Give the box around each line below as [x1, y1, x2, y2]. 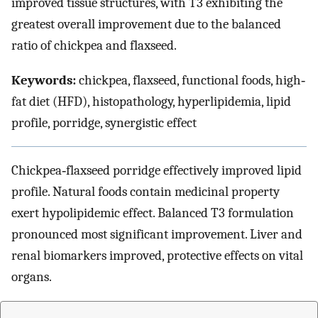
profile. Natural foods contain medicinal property [11, 184, 280, 200]
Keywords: [11, 72, 76, 88]
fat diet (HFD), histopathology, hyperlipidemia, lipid [11, 93, 291, 109]
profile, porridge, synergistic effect [11, 114, 197, 131]
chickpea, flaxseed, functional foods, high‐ [76, 72, 305, 88]
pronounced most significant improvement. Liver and [11, 226, 302, 243]
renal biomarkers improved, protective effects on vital [11, 248, 303, 264]
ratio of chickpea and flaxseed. [11, 38, 177, 54]
